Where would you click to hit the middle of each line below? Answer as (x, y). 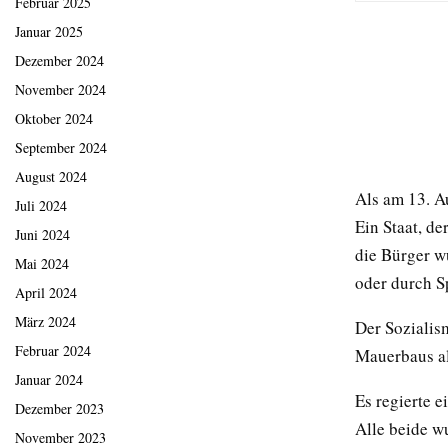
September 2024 (61, 148)
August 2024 (51, 177)
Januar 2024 (49, 380)
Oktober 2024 (54, 119)
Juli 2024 (41, 206)
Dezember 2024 (59, 61)
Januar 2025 (49, 32)
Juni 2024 (42, 235)
